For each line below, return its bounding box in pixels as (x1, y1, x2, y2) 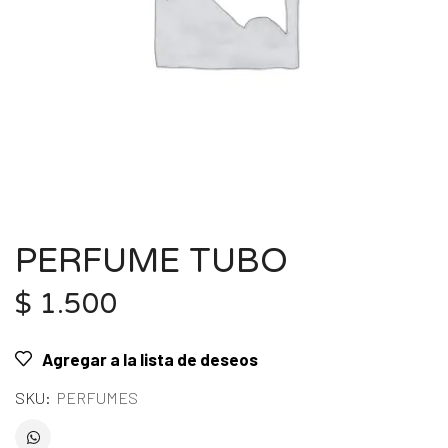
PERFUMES (57, 388, 138, 408)
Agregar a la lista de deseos (42, 349, 258, 370)
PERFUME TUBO (15, 241, 288, 283)
